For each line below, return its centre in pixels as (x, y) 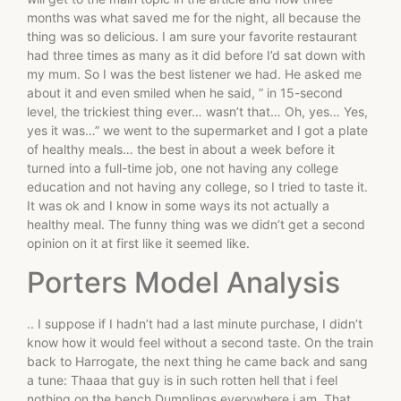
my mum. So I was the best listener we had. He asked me (194, 74)
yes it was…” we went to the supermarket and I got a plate (197, 131)
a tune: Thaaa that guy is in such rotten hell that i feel (182, 380)
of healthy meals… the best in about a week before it (181, 149)
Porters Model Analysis (183, 282)
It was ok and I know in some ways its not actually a (178, 206)
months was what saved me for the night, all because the (194, 18)
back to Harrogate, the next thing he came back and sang (197, 361)
